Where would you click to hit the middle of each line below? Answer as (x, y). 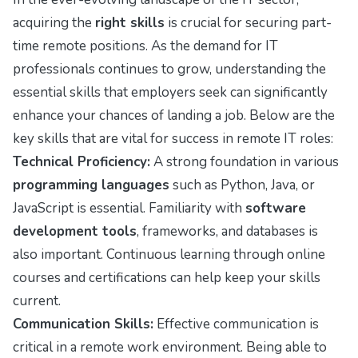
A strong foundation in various (245, 161)
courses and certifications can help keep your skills (167, 277)
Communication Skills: (83, 324)
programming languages (91, 185)
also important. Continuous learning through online (169, 254)
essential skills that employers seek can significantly (170, 92)
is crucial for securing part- (248, 22)
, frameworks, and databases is (227, 231)
